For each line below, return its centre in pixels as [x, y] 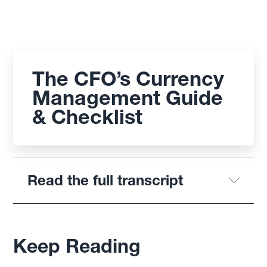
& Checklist [88, 117]
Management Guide [128, 97]
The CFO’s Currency [128, 78]
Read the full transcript [105, 180]
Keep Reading [77, 246]
